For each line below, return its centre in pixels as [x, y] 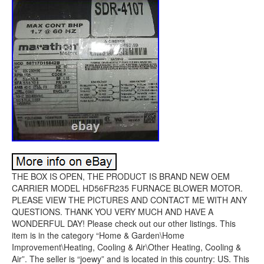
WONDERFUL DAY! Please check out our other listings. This [124, 223]
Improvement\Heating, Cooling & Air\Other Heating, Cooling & [126, 247]
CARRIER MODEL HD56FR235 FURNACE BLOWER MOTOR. [127, 188]
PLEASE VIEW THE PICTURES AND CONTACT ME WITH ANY [129, 200]
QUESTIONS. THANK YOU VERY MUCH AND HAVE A [113, 212]
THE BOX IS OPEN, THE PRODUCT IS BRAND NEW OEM [121, 176]
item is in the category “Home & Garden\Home [98, 235]
